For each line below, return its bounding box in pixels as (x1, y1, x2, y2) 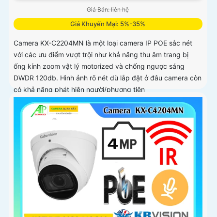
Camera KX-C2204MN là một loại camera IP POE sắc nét (14, 39, 192, 47)
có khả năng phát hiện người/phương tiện (14, 85, 145, 94)
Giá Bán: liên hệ (87, 6, 129, 14)
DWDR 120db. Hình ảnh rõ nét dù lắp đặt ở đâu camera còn (14, 74, 201, 82)
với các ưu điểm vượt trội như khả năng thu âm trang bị (14, 50, 188, 59)
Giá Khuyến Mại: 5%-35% (70, 20, 146, 28)
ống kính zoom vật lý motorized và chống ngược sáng (14, 62, 185, 71)
